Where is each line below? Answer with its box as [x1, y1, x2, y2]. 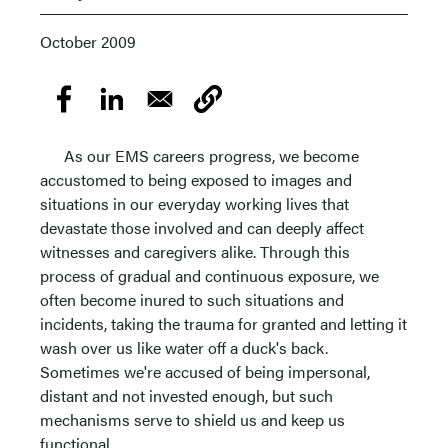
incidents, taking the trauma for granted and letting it [40, 312, 407, 335]
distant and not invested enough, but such [40, 384, 333, 407]
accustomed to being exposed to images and [40, 168, 352, 191]
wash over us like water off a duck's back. [40, 336, 328, 359]
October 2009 [40, 30, 136, 53]
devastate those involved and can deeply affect [40, 216, 364, 239]
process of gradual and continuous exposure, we [40, 264, 379, 287]
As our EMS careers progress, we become [40, 144, 359, 167]
